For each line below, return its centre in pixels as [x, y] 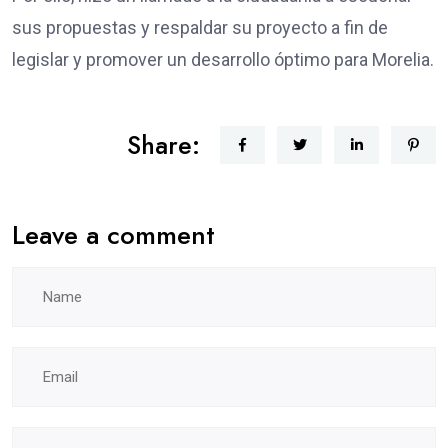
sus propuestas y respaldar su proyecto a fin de [200, 27]
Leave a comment [113, 234]
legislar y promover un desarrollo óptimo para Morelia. [223, 59]
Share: [163, 144]
